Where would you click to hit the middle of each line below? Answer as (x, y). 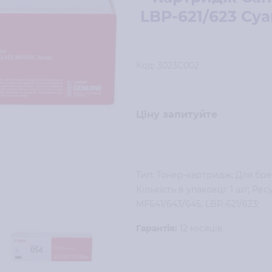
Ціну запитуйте (177, 114)
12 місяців (200, 228)
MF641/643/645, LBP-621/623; (198, 204)
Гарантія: (157, 228)
